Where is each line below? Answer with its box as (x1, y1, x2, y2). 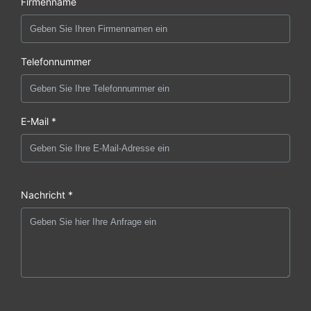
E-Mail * (21, 115, 56, 127)
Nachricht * (21, 188, 73, 201)
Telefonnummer (21, 55, 91, 67)
